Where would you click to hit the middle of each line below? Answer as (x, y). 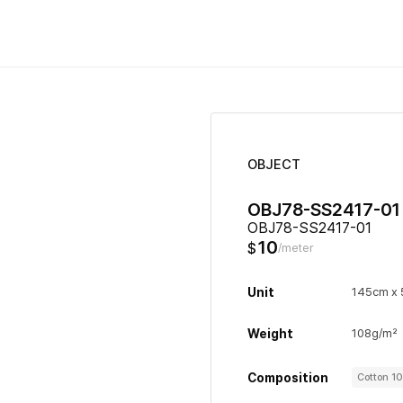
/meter (296, 248)
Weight (270, 334)
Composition (288, 377)
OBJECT (274, 165)
